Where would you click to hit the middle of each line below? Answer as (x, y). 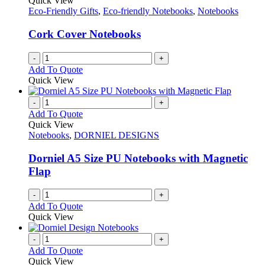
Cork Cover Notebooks (85, 34)
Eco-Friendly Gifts (63, 11)
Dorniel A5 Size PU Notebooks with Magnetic (138, 158)
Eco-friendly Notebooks (148, 11)
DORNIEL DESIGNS (117, 135)
